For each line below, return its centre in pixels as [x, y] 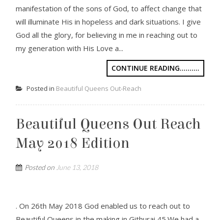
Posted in [41, 88]
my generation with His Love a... [70, 48]
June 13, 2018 [77, 167]
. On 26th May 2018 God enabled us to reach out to [103, 206]
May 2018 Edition [73, 143]
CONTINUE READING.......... [155, 68]
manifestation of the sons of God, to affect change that [109, 8]
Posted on [41, 167]
